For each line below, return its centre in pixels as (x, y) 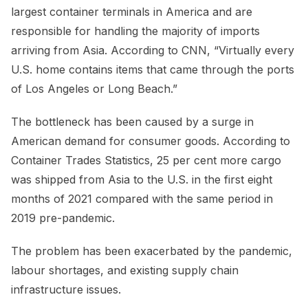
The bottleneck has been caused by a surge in (132, 121)
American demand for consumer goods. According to (151, 141)
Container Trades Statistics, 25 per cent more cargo (146, 160)
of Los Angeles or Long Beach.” (96, 88)
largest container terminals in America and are (132, 11)
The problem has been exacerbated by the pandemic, (152, 251)
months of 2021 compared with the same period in (142, 198)
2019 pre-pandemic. (66, 218)
